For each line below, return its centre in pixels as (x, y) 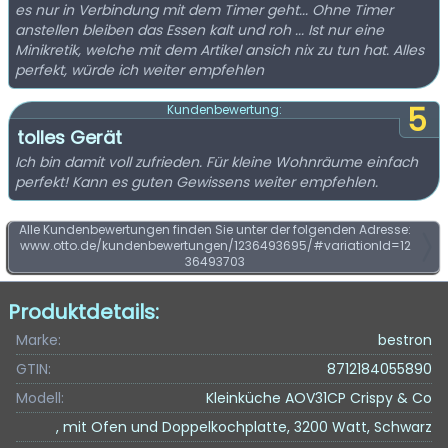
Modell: (40, 398)
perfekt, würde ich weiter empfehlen (139, 70)
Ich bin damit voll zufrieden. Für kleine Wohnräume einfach (216, 162)
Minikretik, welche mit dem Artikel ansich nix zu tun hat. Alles (219, 50)
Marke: (38, 340)
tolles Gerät (69, 137)
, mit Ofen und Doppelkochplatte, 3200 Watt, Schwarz (244, 427)
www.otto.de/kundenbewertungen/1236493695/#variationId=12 (215, 245)
